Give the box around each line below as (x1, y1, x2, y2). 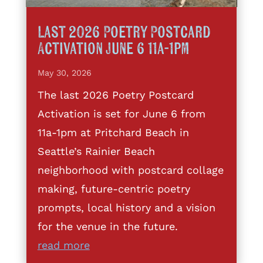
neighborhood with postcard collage (37, 163, 224, 176)
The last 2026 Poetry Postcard (37, 88, 194, 101)
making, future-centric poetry (37, 182, 190, 195)
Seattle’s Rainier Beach (37, 144, 155, 157)
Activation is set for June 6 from (37, 107, 205, 120)
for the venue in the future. (37, 220, 178, 232)
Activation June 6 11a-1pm (37, 40, 190, 58)
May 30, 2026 (37, 68, 92, 77)
